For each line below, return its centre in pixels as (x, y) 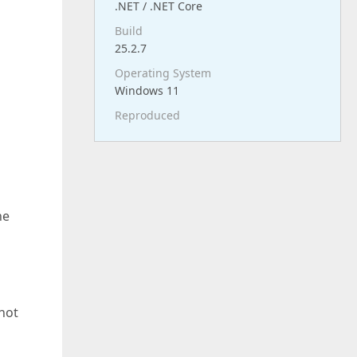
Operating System (163, 73)
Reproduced (147, 115)
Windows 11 (147, 90)
